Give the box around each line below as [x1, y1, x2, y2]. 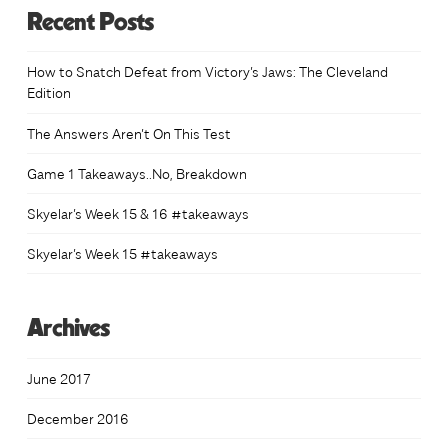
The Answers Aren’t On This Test [26, 122, 231, 143]
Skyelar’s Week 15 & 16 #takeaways [26, 203, 249, 224]
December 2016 [26, 408, 129, 429]
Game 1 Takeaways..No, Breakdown [26, 162, 247, 183]
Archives [26, 317, 110, 342]
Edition [26, 82, 71, 103]
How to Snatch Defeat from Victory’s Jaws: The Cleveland [26, 61, 388, 82]
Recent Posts [26, 10, 154, 35]
